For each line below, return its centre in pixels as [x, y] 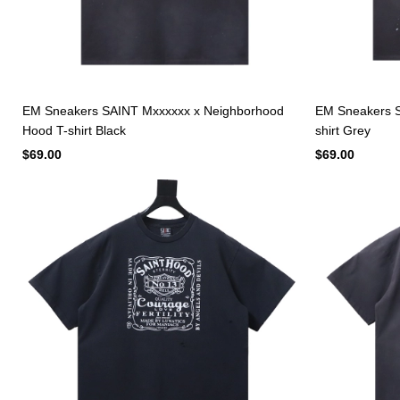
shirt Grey [342, 130]
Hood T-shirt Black [74, 130]
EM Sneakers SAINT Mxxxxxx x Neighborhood [153, 110]
